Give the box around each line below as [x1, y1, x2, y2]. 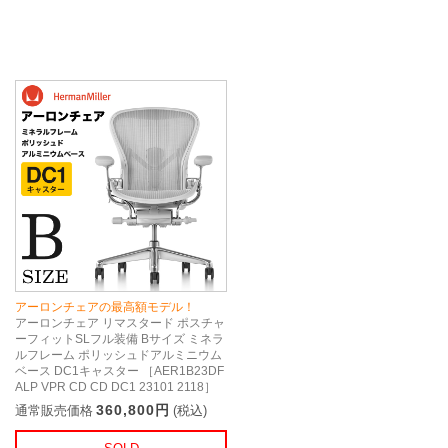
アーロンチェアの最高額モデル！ [15, 300, 195, 313]
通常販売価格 [15, 402, 93, 418]
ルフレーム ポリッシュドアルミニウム [15, 348, 222, 361]
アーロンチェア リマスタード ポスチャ [15, 316, 225, 329]
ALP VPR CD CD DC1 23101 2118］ [15, 380, 216, 393]
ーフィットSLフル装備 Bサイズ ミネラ [15, 332, 224, 345]
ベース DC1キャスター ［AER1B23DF [15, 364, 224, 377]
